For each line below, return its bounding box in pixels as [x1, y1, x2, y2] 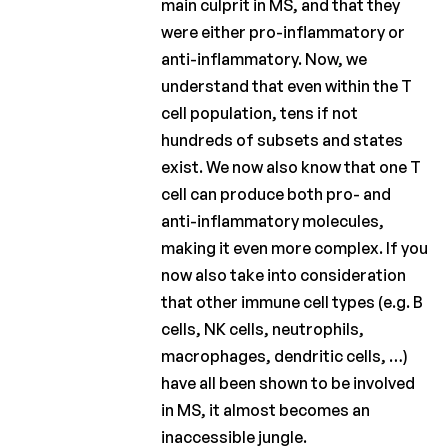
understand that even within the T [161, 75, 413, 96]
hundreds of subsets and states [161, 129, 404, 150]
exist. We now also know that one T [161, 156, 422, 177]
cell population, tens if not [161, 102, 359, 123]
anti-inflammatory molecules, [161, 210, 385, 231]
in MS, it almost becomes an [161, 399, 371, 420]
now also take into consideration [161, 264, 407, 285]
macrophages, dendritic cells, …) [161, 345, 409, 366]
